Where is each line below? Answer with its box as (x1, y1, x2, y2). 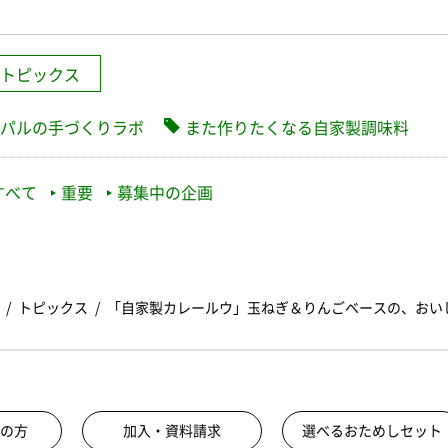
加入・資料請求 (123, 424, 221, 439)
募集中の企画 (117, 185, 213, 202)
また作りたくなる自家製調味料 (185, 119, 409, 136)
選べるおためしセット (302, 424, 442, 439)
